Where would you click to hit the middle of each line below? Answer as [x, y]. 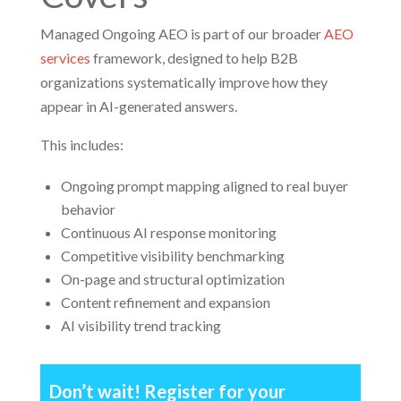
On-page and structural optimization [172, 279]
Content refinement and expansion [165, 302]
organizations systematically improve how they [183, 82]
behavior [88, 209]
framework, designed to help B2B [194, 58]
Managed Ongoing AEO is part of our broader [182, 34]
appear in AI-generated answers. [138, 106]
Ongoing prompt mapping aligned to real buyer [204, 186]
